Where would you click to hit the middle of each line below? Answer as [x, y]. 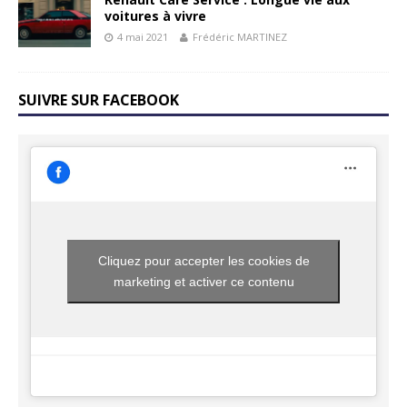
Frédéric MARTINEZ [240, 37]
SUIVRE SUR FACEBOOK [99, 100]
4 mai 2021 [143, 37]
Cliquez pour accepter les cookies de [203, 261]
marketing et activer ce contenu [203, 282]
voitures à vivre [155, 16]
